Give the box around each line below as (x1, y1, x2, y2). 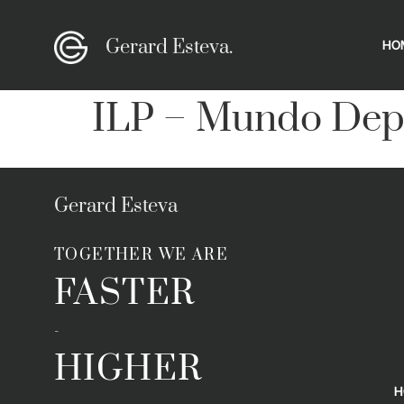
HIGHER (54, 347, 203, 392)
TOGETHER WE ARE (54, 245, 228, 266)
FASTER (54, 271, 196, 317)
